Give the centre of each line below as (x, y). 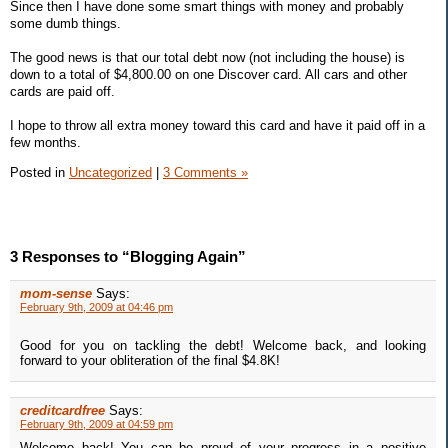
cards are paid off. (62, 91)
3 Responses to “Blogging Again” (128, 257)
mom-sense (56, 294)
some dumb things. (65, 23)
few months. (45, 142)
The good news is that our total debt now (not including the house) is (207, 57)
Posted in (39, 172)
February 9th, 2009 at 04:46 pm (96, 307)
